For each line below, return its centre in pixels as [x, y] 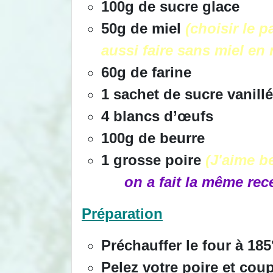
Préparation [122, 213]
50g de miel [143, 28]
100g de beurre [153, 138]
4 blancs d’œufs [157, 116]
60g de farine [146, 72]
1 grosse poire [153, 160]
